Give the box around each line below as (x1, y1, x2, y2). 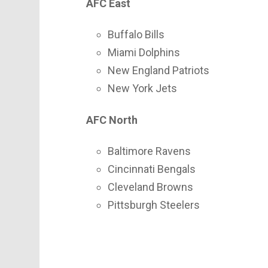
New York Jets (108, 82, 177, 95)
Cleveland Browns (108, 181, 193, 194)
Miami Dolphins (108, 46, 180, 59)
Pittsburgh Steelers (108, 199, 200, 212)
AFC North (86, 113, 138, 126)
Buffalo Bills (108, 28, 165, 41)
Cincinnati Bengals (108, 163, 196, 176)
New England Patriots (108, 64, 209, 77)
